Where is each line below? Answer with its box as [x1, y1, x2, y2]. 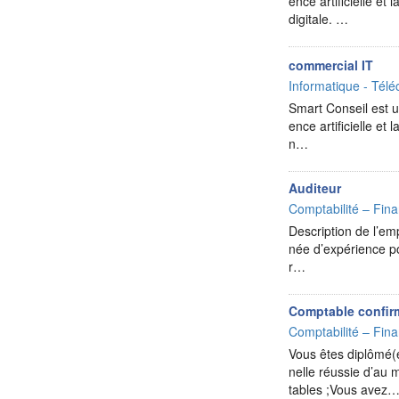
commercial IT [289, 56, 374, 74]
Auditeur [289, 179, 342, 197]
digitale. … [289, 10, 349, 28]
